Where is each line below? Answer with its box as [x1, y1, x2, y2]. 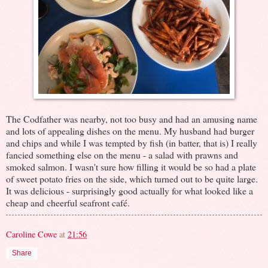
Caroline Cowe [6, 228, 57, 240]
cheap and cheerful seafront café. [6, 196, 130, 209]
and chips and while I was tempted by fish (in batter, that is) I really [6, 136, 257, 149]
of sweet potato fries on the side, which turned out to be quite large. [6, 172, 258, 185]
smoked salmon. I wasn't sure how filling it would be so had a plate [6, 160, 256, 173]
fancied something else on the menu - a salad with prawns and [6, 148, 238, 161]
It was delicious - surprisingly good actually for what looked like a [6, 184, 253, 197]
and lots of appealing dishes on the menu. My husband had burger [6, 124, 254, 137]
